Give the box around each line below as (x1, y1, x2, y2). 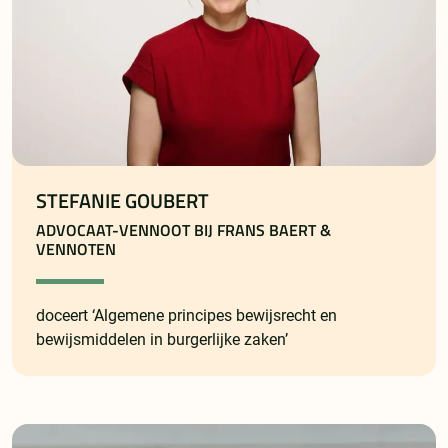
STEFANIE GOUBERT (36, 186, 209, 217)
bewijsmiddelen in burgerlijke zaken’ (36, 330, 288, 350)
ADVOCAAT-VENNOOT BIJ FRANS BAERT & (36, 218, 331, 243)
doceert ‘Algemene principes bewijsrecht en (36, 306, 337, 326)
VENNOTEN (36, 237, 116, 262)
